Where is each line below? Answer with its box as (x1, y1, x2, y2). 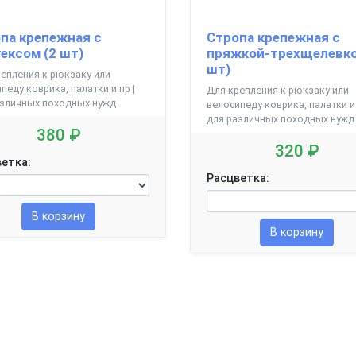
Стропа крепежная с (206, 29, 340, 45)
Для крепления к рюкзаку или (206, 83, 349, 96)
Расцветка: (206, 171, 269, 185)
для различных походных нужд (206, 112, 354, 125)
